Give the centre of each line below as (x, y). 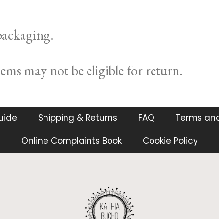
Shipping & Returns (78, 118)
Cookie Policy (170, 141)
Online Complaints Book (71, 141)
